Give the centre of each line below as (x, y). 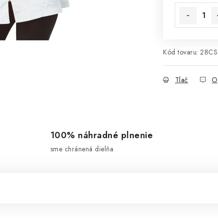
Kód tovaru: (181, 52)
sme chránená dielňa (82, 149)
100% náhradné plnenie (102, 136)
